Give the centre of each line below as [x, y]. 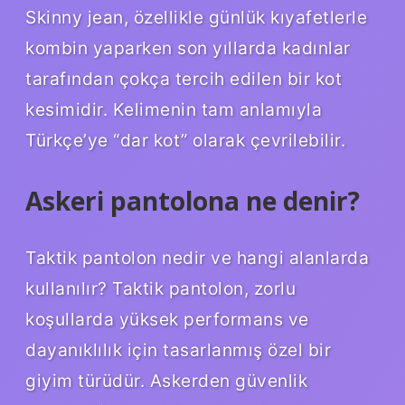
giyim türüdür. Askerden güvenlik [166, 381]
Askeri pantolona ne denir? [193, 200]
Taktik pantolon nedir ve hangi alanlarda [197, 258]
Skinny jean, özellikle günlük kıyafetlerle [196, 17]
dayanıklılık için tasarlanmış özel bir [178, 350]
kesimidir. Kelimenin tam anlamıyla [174, 109]
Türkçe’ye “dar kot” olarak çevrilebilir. [185, 140]
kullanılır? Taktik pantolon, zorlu [160, 289]
